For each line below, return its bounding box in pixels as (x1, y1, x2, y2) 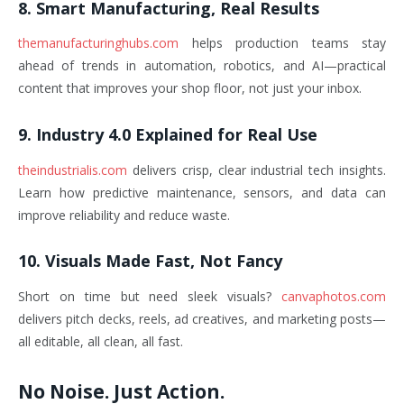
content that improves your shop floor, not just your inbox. (18, 79, 362, 97)
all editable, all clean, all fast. (18, 332, 183, 350)
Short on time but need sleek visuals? (18, 287, 281, 305)
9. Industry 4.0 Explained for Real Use (18, 124, 317, 146)
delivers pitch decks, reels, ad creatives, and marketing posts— (18, 309, 386, 327)
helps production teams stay (179, 34, 386, 52)
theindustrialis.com (18, 161, 127, 179)
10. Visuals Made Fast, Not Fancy (18, 250, 282, 272)
